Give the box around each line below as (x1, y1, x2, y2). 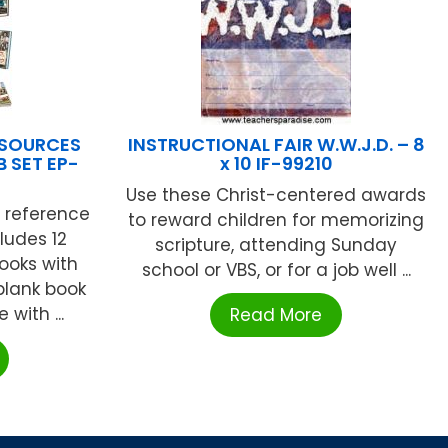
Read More (230, 302, 323, 327)
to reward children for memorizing (128, 207, 425, 232)
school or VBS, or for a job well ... (141, 257, 411, 282)
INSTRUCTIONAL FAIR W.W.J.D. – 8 (127, 131, 425, 157)
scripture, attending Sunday (155, 232, 398, 257)
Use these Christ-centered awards (126, 182, 427, 207)
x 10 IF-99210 (219, 150, 333, 176)
